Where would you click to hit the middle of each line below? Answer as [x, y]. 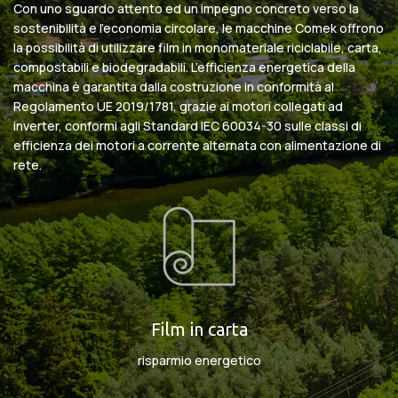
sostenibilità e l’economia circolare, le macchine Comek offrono [199, 28]
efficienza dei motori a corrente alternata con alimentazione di [197, 146]
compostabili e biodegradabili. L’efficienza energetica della [184, 68]
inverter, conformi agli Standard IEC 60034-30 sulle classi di [187, 126]
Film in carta [199, 330]
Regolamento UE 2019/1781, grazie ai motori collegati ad [178, 107]
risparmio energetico [199, 361]
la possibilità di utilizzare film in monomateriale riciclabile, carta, [198, 48]
